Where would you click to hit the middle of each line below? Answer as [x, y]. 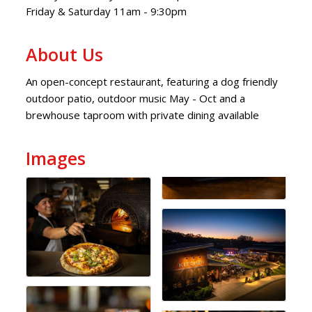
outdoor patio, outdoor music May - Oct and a [136, 99]
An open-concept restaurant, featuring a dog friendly [152, 82]
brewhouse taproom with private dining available [143, 115]
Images [56, 158]
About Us [65, 55]
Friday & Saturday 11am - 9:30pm [107, 11]
